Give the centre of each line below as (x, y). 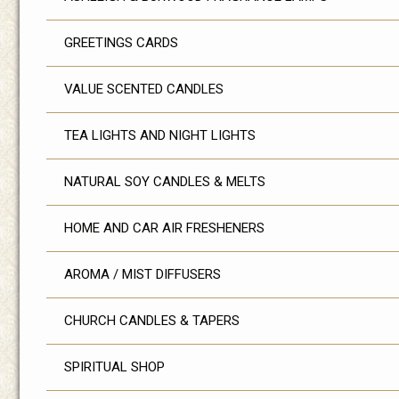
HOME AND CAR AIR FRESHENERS (164, 228)
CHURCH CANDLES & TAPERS (152, 321)
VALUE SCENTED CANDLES (144, 89)
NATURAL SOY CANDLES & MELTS (165, 182)
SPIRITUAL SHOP (114, 367)
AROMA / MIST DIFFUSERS (142, 274)
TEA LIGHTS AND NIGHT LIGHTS (160, 135)
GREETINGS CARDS (121, 43)
